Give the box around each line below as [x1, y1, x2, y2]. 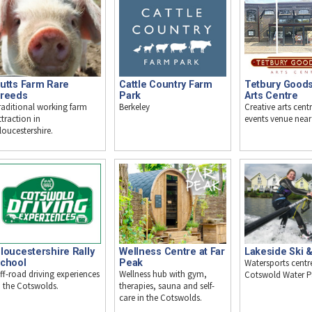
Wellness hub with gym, [119, 268, 208, 281]
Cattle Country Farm [119, 79, 212, 91]
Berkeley [119, 101, 150, 114]
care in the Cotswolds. [119, 292, 203, 304]
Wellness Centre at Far [119, 246, 225, 258]
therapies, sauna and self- [119, 280, 215, 292]
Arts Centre [244, 90, 298, 102]
